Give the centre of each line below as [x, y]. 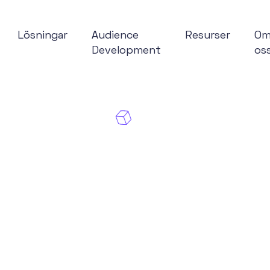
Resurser [208, 36]
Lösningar [43, 36]
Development [127, 51]
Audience [115, 36]
